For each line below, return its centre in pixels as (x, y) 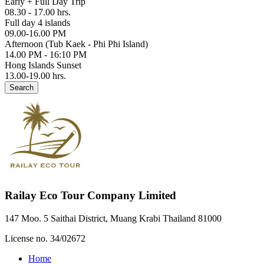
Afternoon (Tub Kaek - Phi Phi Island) (76, 44)
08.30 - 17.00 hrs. (38, 12)
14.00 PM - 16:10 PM (46, 55)
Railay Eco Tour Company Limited (90, 196)
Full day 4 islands (37, 23)
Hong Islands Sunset (43, 65)
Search (22, 88)
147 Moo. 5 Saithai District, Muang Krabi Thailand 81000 (113, 218)
